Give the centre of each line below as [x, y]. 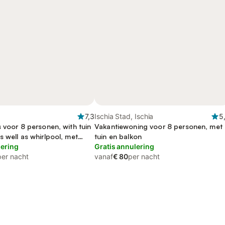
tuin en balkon [118, 136]
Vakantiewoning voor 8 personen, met [158, 126]
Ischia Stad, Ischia [124, 116]
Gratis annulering [124, 146]
